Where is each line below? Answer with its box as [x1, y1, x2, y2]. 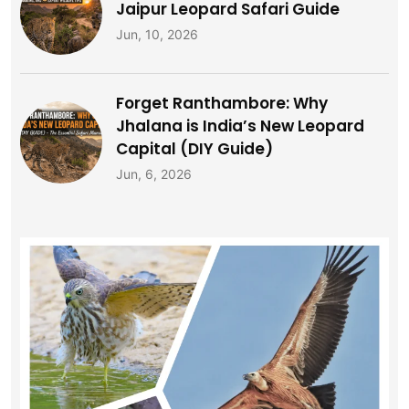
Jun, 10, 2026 [116, 26, 198, 43]
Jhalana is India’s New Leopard [116, 115, 364, 138]
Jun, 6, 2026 [116, 166, 192, 183]
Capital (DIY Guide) [116, 138, 273, 161]
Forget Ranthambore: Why [116, 92, 328, 115]
